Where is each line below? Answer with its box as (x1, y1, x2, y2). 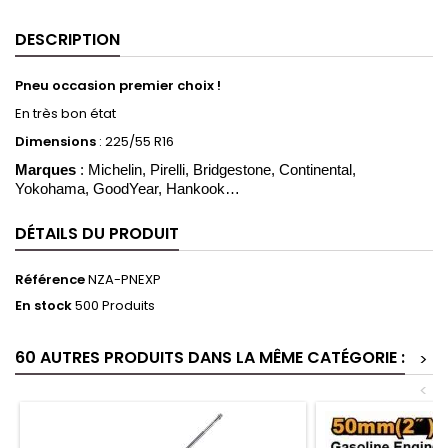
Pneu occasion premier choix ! (15, 75, 221, 95)
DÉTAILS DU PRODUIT (15, 221, 179, 245)
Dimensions (15, 131, 96, 151)
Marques (15, 161, 76, 178)
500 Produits (75, 295, 155, 315)
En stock (15, 295, 72, 315)
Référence (15, 269, 85, 289)
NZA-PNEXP (88, 269, 161, 289)
